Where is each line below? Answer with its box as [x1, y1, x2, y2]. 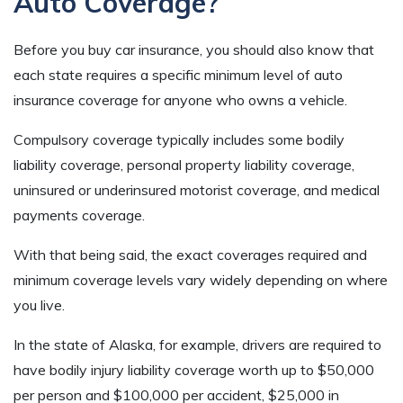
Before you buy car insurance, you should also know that [13, 40, 374, 58]
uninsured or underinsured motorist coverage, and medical [13, 180, 380, 199]
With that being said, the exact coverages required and [13, 245, 367, 264]
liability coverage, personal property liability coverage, [13, 155, 354, 174]
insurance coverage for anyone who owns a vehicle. [13, 90, 347, 109]
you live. [13, 295, 65, 314]
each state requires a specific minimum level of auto [13, 65, 343, 84]
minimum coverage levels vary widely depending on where [13, 270, 388, 289]
